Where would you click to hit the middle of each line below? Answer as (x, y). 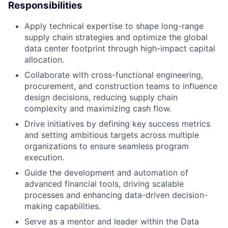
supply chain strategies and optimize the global (116, 37)
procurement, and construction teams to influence (121, 86)
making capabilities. (63, 206)
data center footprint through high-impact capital (120, 49)
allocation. (44, 60)
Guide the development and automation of (106, 173)
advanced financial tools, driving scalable (104, 184)
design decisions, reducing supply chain (101, 97)
